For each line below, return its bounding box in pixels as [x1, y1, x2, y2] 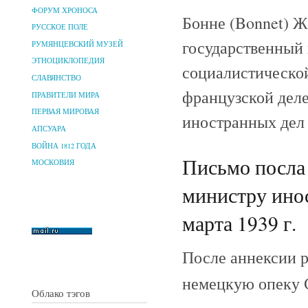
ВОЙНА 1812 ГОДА [32, 140, 96, 151]
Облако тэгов [32, 285, 90, 300]
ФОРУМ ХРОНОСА [32, 5, 98, 15]
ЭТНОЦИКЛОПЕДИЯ [32, 56, 104, 66]
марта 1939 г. [182, 209, 296, 236]
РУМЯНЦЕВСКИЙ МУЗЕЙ [32, 38, 123, 49]
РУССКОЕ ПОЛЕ [32, 22, 88, 32]
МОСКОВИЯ [32, 157, 74, 168]
